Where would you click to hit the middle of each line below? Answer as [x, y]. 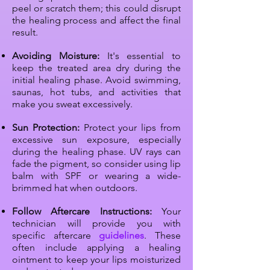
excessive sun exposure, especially [96, 140]
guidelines [122, 236]
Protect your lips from [132, 128]
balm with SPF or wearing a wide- [96, 176]
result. [25, 33]
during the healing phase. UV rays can [96, 152]
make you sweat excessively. [72, 104]
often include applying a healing [96, 248]
